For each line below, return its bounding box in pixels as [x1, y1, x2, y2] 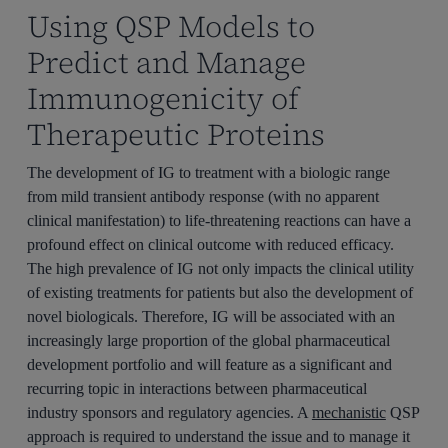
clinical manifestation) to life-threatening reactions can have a [26, 211, 411, 229]
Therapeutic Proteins [26, 113, 325, 155]
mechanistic [311, 403, 386, 421]
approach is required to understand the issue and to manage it [26, 427, 410, 445]
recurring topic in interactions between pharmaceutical [26, 379, 367, 397]
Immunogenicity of [26, 77, 299, 119]
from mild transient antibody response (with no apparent [26, 187, 379, 205]
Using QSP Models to [26, 5, 315, 47]
